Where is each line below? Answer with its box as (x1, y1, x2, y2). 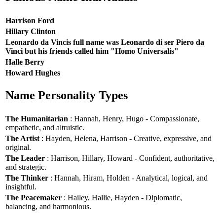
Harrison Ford (5, 16, 54, 25)
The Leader (5, 153, 45, 162)
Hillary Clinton (5, 27, 56, 36)
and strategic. (5, 162, 46, 171)
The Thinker (5, 173, 48, 182)
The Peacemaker (5, 193, 62, 202)
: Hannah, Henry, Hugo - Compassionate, (68, 114, 199, 123)
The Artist (5, 134, 39, 143)
